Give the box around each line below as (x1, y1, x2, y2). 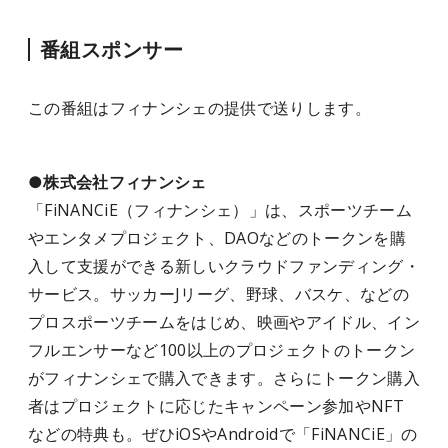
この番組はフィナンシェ (28, 97, 208, 119)
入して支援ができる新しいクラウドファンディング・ (28, 255, 420, 277)
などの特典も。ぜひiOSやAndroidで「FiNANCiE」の (28, 423, 418, 445)
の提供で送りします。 (207, 97, 371, 119)
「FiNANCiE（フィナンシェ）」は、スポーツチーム (28, 199, 412, 221)
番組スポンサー (40, 36, 184, 63)
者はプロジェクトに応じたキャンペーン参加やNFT (28, 395, 404, 417)
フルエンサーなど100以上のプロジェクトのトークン (28, 339, 416, 361)
